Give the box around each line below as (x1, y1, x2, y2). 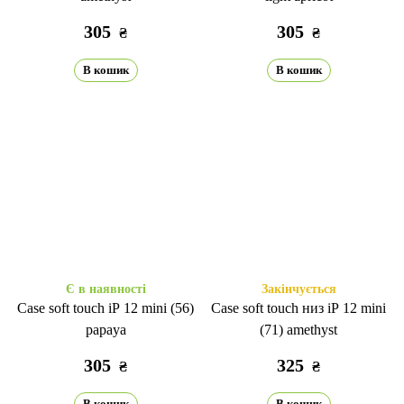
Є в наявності (65, 282, 146, 296)
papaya (85, 322, 126, 337)
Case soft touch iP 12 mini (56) (17, 300, 194, 316)
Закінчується (261, 282, 336, 296)
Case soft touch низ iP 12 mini (211, 300, 386, 316)
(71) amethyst (260, 322, 337, 337)
